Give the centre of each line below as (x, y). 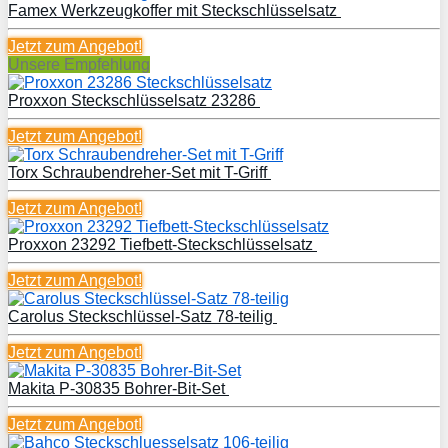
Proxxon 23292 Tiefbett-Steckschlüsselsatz (162, 244)
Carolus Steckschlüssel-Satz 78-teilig (142, 316)
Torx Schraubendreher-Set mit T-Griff (139, 172)
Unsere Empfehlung (79, 64)
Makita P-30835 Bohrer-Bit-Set (118, 388)
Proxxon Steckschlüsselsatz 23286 (134, 100)
